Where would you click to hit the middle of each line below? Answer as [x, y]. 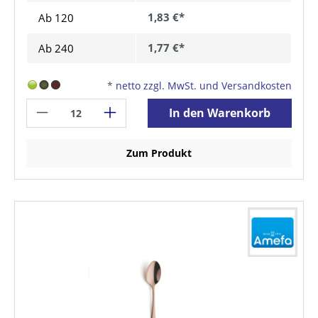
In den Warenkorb [220, 113]
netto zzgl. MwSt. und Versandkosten [204, 85]
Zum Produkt [159, 153]
